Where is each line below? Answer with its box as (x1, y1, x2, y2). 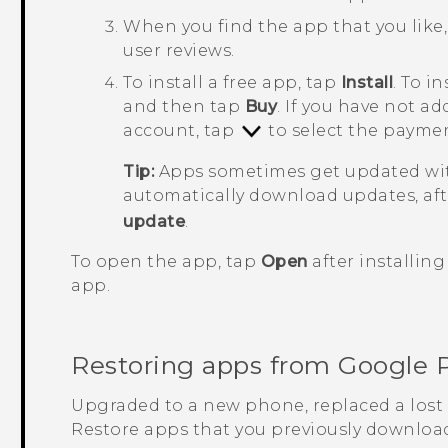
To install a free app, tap (123, 72, 341, 92)
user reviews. (123, 40, 235, 60)
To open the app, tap (71, 251, 261, 271)
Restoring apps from (71, 349, 339, 380)
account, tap (123, 120, 239, 140)
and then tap (123, 96, 245, 116)
